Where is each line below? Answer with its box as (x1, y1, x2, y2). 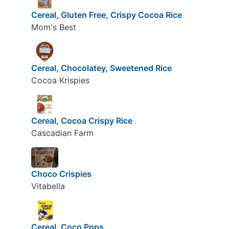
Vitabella (31, 180, 65, 191)
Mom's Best (31, 22, 76, 33)
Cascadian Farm (31, 128, 94, 139)
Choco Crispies (31, 168, 91, 179)
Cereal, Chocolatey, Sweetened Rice (31, 62, 172, 73)
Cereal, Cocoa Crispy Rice (31, 116, 132, 126)
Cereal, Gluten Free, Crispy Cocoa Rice (31, 10, 182, 20)
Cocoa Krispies (31, 75, 89, 85)
